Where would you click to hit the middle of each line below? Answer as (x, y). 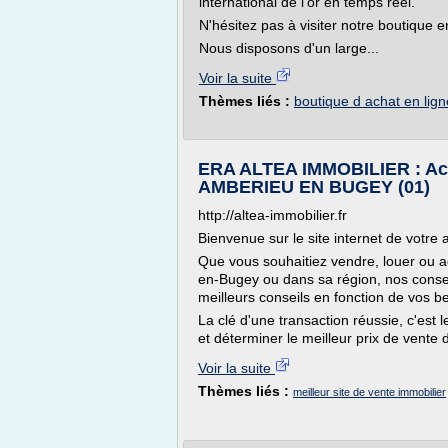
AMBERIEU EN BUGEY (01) (314, 187)
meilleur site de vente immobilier (369, 392)
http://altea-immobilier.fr (272, 215)
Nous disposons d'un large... (289, 48)
